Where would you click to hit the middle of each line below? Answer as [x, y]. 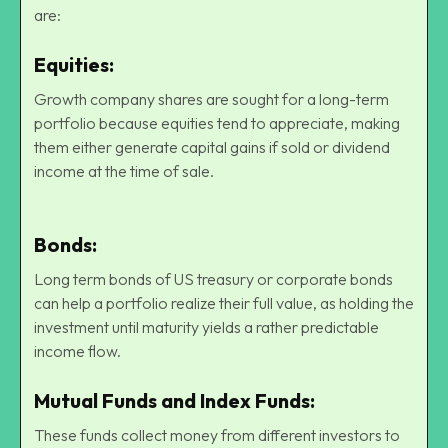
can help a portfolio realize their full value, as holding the [224, 302]
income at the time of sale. [124, 170]
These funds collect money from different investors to [217, 434]
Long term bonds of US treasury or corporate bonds [213, 278]
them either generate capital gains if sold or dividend [212, 146]
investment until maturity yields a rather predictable [206, 326]
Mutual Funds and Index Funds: [174, 400]
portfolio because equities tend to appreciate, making [217, 122]
